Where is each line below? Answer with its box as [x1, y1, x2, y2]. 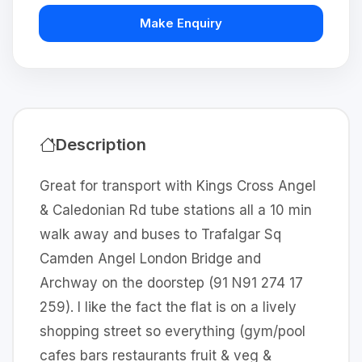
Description [56, 134, 146, 154]
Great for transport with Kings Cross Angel [40, 178, 316, 194]
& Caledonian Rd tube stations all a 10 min [40, 202, 312, 218]
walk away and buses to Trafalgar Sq [40, 226, 281, 242]
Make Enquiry [140, 15, 222, 31]
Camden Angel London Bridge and [40, 250, 261, 267]
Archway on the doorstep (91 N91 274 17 [40, 275, 303, 291]
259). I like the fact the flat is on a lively [40, 299, 297, 315]
